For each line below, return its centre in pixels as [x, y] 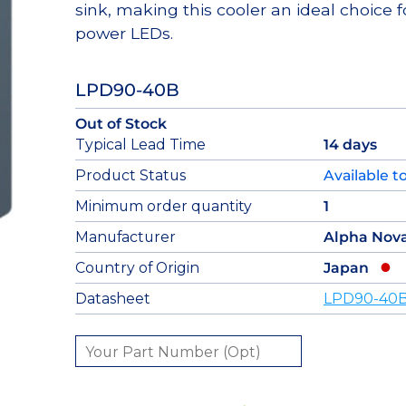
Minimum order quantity [163, 207]
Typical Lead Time [140, 145]
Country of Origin [137, 268]
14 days [350, 145]
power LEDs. [124, 34]
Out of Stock [121, 124]
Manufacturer [125, 237]
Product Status [130, 176]
